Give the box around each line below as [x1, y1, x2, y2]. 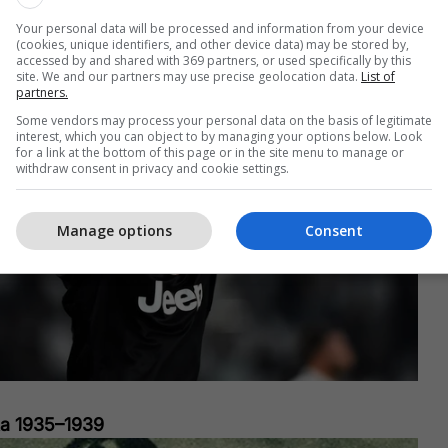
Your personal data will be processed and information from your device [16, 19, 424, 37]
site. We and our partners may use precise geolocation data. [16, 67, 361, 85]
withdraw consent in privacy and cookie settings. [16, 159, 289, 177]
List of [361, 67, 395, 85]
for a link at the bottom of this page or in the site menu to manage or [16, 143, 404, 161]
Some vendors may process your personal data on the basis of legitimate [16, 111, 432, 129]
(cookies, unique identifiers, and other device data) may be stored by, [16, 35, 409, 53]
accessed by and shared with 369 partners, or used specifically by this [16, 51, 411, 69]
